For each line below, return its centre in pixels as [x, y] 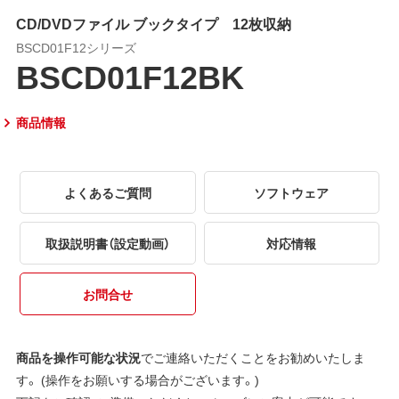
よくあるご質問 [107, 193]
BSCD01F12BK [130, 76]
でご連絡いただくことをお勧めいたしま [252, 357]
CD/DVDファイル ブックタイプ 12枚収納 [153, 24]
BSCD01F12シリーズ [76, 48]
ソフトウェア [292, 193]
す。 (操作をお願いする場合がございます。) [137, 379]
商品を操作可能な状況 [78, 357]
